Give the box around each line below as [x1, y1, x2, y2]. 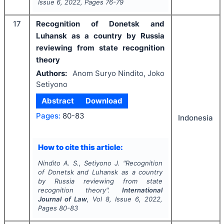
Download [85, 96, 122, 106]
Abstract [41, 96, 74, 106]
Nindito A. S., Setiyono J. [37, 159, 120, 167]
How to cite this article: [37, 142, 123, 152]
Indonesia [178, 113, 213, 123]
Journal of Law [37, 195, 87, 203]
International [122, 186, 163, 194]
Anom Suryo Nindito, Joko [72, 68, 164, 78]
